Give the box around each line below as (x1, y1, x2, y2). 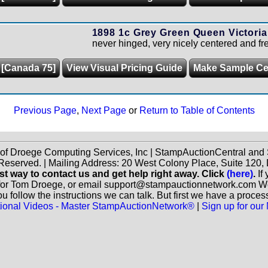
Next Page (81, 105, 126, 115)
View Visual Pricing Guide (66, 63, 182, 73)
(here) (226, 169, 253, 179)
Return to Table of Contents (139, 105, 255, 115)
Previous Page (13, 105, 77, 115)
